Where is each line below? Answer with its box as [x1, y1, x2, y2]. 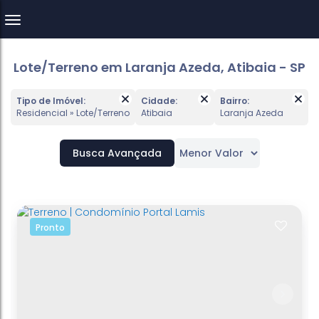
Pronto [36, 221, 65, 234]
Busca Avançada [72, 146, 162, 160]
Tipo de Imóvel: [16, 95, 85, 107]
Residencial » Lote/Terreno [22, 107, 130, 119]
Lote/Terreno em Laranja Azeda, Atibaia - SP [14, 58, 305, 76]
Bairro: [220, 95, 249, 107]
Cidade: [141, 95, 177, 107]
